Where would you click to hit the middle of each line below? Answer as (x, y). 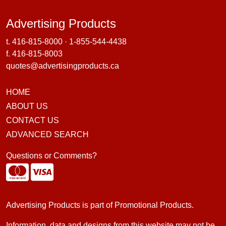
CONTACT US (33, 121)
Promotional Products (153, 205)
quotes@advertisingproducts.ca (63, 66)
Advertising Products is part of (60, 205)
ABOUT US (27, 106)
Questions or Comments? (51, 156)
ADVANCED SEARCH (47, 135)
